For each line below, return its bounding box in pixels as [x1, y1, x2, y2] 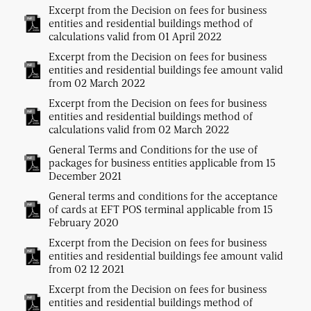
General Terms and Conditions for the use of [49, 142, 258, 157]
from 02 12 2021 [49, 262, 124, 276]
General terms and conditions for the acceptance [49, 189, 278, 203]
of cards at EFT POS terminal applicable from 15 [49, 202, 273, 217]
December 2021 [49, 169, 121, 183]
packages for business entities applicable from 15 [49, 155, 276, 170]
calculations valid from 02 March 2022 [49, 122, 229, 137]
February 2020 [49, 215, 119, 230]
